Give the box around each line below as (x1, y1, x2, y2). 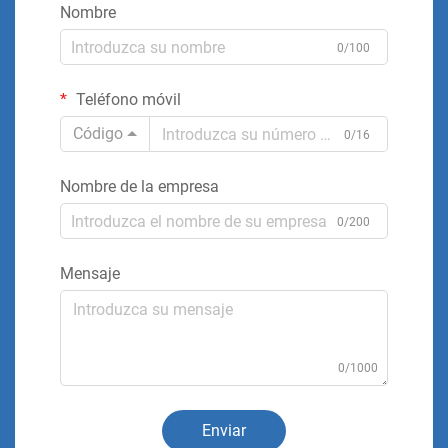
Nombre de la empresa (60, 177, 219, 196)
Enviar (202, 421, 246, 440)
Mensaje (60, 264, 120, 283)
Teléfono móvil (72, 90, 181, 109)
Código (73, 124, 123, 143)
